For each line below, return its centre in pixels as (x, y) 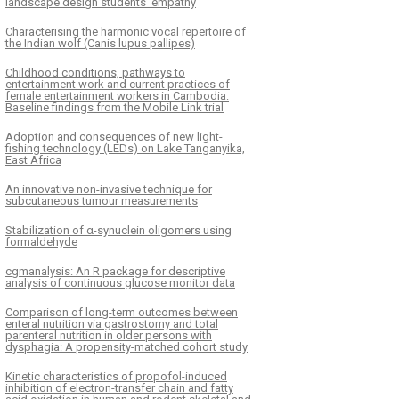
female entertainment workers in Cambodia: (117, 95)
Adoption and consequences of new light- (114, 136)
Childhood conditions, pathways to (95, 72)
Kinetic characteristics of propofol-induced (116, 376)
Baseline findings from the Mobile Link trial (114, 107)
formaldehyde (41, 241)
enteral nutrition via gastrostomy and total (112, 323)
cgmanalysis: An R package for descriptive (115, 271)
